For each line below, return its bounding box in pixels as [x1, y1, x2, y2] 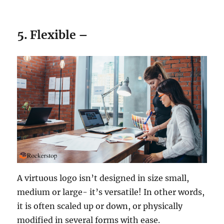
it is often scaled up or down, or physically [17, 200, 183, 211]
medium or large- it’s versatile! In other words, [17, 186, 205, 197]
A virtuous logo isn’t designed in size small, [17, 172, 189, 183]
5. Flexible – [17, 27, 88, 42]
